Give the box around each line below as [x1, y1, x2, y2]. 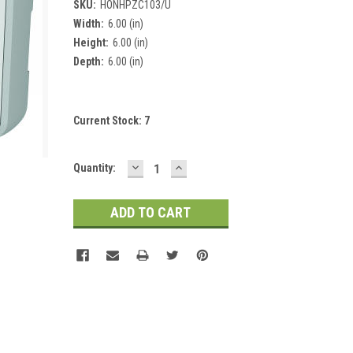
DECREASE [128, 158, 197, 175]
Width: [72, 17, 104, 30]
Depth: [72, 54, 104, 68]
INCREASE [172, 158, 238, 175]
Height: [72, 35, 109, 49]
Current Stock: [72, 113, 144, 127]
